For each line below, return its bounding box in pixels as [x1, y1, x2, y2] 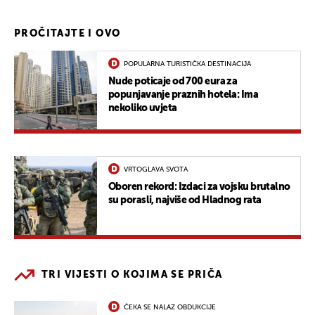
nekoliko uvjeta [108, 103, 177, 113]
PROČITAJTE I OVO [14, 28, 121, 39]
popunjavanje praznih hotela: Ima [108, 89, 259, 100]
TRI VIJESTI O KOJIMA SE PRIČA [41, 269, 223, 280]
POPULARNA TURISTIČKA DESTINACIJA [124, 60, 251, 67]
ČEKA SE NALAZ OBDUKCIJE [124, 303, 216, 311]
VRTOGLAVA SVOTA [124, 165, 188, 173]
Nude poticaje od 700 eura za [108, 76, 238, 86]
